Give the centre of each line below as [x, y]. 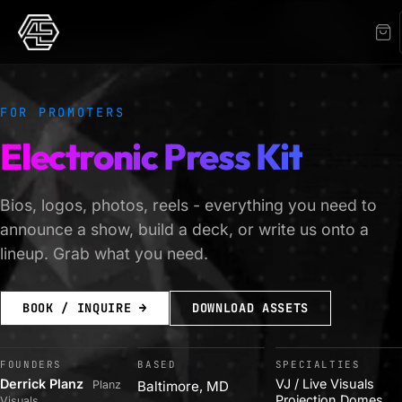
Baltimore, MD [184, 386]
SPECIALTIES [318, 364]
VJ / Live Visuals [324, 383]
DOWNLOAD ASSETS [250, 308]
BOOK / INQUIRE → [85, 308]
